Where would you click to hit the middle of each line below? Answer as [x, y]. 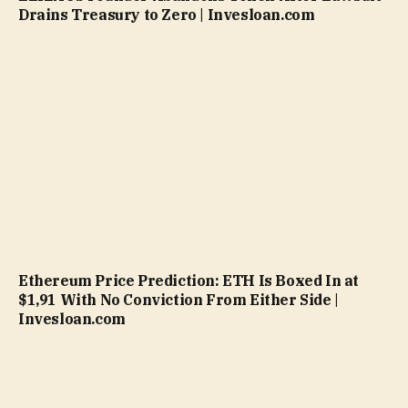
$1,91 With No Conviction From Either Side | [178, 300]
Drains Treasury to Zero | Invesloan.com [167, 14]
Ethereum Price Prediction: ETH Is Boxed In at [189, 281]
